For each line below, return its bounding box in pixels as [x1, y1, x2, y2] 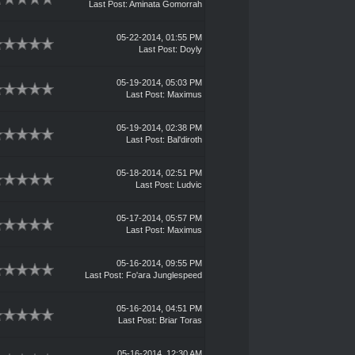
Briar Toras [158, 315, 202, 325]
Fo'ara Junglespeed [125, 270, 202, 280]
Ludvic [176, 180, 202, 189]
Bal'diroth [166, 135, 202, 144]
